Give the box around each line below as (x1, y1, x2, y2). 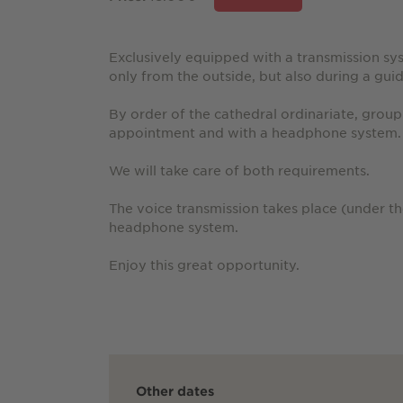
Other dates (136, 382, 215, 399)
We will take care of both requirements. (109, 161, 371, 178)
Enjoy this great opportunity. (109, 255, 300, 273)
